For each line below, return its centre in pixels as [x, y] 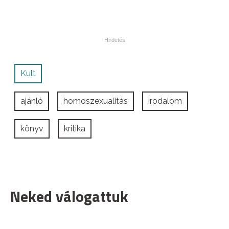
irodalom [165, 101]
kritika [75, 129]
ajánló [32, 101]
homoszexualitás [96, 101]
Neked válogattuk [69, 197]
